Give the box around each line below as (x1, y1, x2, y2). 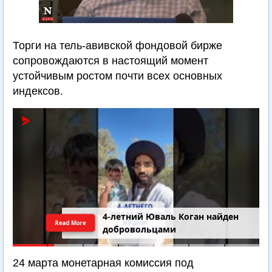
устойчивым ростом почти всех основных (13, 70, 222, 82)
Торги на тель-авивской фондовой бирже (13, 39, 222, 52)
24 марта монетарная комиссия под (13, 257, 194, 269)
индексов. (13, 85, 63, 97)
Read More (54, 218, 87, 227)
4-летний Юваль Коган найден (103, 211, 239, 223)
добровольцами (103, 223, 177, 236)
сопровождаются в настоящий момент (13, 55, 208, 67)
